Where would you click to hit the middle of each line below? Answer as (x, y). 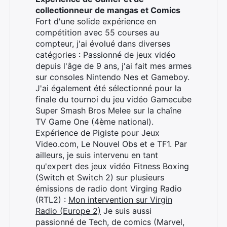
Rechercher (67, 39)
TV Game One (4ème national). (94, 122)
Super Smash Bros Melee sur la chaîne (108, 110)
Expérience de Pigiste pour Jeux (98, 133)
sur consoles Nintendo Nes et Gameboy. (112, 77)
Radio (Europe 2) (68, 211)
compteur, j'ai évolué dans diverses (103, 44)
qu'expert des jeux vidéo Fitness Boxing (112, 166)
